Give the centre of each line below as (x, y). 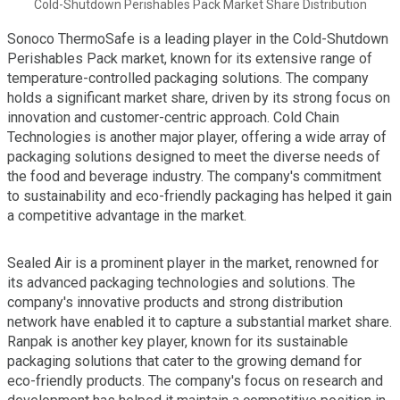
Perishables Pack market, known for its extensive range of (190, 58)
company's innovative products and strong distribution (175, 302)
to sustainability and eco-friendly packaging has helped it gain (200, 196)
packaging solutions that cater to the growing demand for (184, 361)
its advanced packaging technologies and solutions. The (181, 282)
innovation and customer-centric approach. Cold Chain (173, 117)
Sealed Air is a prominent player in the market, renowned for (193, 262)
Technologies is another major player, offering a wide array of (197, 137)
